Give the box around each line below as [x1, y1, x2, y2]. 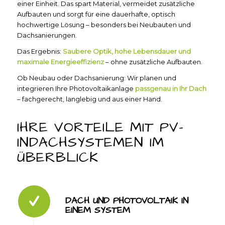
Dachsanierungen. [17, 31, 77, 40]
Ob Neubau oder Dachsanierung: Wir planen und [17, 74, 176, 82]
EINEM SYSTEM [65, 204, 130, 217]
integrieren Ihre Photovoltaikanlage [17, 84, 135, 93]
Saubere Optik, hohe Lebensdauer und [61, 47, 191, 56]
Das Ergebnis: [17, 47, 61, 56]
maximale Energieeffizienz [17, 58, 104, 66]
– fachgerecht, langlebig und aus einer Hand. [17, 95, 162, 103]
